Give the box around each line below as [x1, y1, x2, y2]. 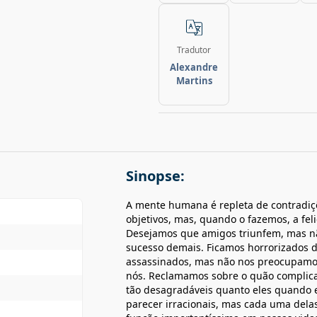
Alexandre [170, 61, 218, 74]
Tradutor [177, 44, 211, 56]
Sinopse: [126, 166, 185, 185]
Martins [175, 74, 212, 87]
